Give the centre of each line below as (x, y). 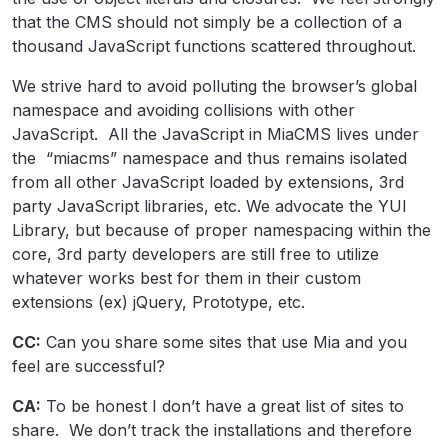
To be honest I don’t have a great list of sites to (222, 406)
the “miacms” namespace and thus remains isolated (209, 158)
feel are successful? (88, 366)
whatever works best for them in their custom (186, 278)
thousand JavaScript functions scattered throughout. (214, 46)
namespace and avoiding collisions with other (183, 110)
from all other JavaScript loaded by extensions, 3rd (208, 182)
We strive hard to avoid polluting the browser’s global (214, 86)
